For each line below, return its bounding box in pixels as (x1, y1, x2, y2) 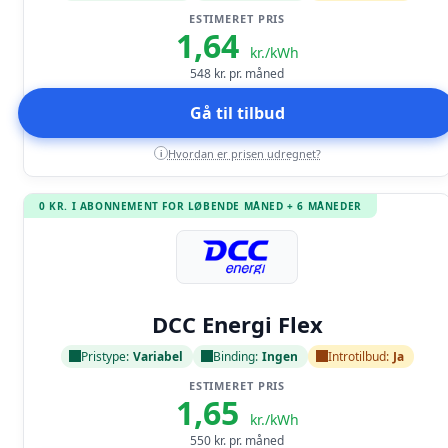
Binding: (212, 347, 258, 365)
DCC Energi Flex (151, 308, 323, 339)
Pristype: (80, 347, 129, 365)
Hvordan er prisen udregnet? (167, 145, 321, 161)
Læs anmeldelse (195, 289, 279, 305)
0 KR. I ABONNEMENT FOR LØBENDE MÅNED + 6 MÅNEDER (39, 198, 362, 213)
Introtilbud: (327, 347, 389, 365)
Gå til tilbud (189, 101, 285, 124)
